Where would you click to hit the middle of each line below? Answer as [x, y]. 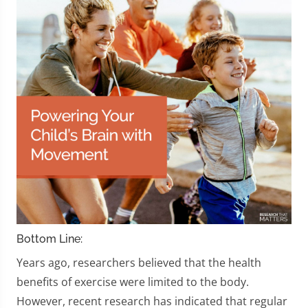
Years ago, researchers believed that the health [139, 263]
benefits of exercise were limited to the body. [133, 282]
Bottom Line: [49, 239]
